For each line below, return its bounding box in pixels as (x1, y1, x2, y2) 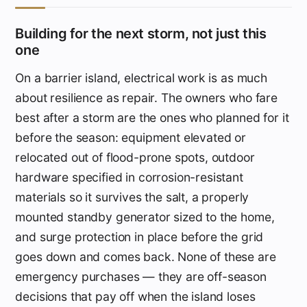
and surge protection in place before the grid (15, 229, 264, 244)
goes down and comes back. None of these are (15, 249, 276, 264)
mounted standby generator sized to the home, (15, 209, 275, 224)
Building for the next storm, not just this (15, 25, 267, 42)
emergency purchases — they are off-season (15, 269, 267, 284)
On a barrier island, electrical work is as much (15, 70, 267, 85)
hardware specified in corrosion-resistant (15, 169, 243, 184)
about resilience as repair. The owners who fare (15, 90, 278, 105)
